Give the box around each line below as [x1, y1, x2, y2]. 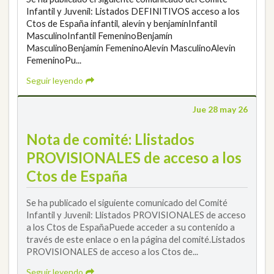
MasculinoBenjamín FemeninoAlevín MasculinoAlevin [26, 42, 235, 53]
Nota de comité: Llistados [26, 130, 194, 148]
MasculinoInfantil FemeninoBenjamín [26, 29, 172, 41]
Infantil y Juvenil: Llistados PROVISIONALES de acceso [26, 209, 246, 220]
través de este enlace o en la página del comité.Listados [26, 233, 245, 245]
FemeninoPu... [26, 54, 81, 65]
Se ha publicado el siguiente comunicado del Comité [26, 196, 228, 208]
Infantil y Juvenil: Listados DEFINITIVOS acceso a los [26, 5, 240, 17]
